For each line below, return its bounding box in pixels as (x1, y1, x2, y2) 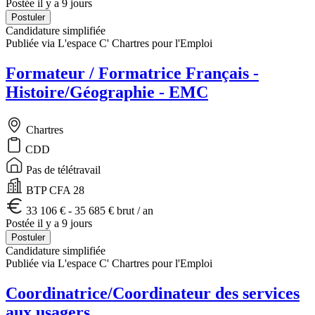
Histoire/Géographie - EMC (6, 82, 208, 101)
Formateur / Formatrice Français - (6, 63, 259, 82)
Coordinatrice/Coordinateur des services (6, 283, 300, 302)
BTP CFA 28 (23, 184, 84, 196)
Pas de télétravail (23, 163, 101, 176)
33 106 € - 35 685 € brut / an (23, 204, 153, 217)
